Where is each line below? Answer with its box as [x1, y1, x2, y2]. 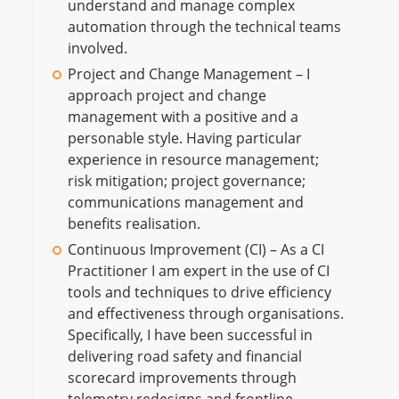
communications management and [67, 192, 304, 212]
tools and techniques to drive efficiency [67, 282, 331, 302]
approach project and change [67, 85, 266, 105]
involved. [67, 38, 127, 58]
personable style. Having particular [67, 128, 302, 148]
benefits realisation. [67, 214, 200, 233]
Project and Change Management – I [67, 64, 310, 84]
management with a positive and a [67, 107, 298, 126]
